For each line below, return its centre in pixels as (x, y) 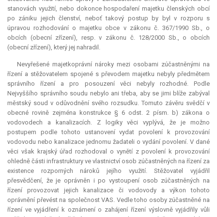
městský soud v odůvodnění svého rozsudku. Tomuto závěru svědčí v (108, 103)
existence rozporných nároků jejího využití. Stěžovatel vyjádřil (108, 171)
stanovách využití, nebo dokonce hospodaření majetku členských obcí (108, 9)
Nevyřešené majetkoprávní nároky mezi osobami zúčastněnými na (113, 64)
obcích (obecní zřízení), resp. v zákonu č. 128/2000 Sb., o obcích (108, 38)
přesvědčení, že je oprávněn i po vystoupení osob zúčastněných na (108, 181)
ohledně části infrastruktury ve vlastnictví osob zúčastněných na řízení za (108, 161)
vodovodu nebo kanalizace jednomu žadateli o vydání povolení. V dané (108, 142)
